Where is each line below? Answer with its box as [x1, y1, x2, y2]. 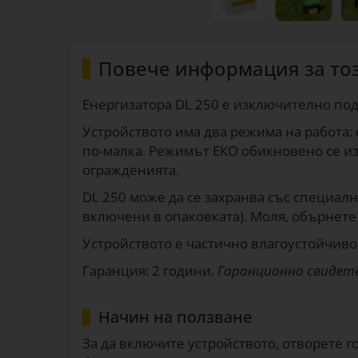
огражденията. [82, 161, 179, 179]
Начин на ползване [98, 306, 252, 328]
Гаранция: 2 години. [82, 261, 217, 280]
